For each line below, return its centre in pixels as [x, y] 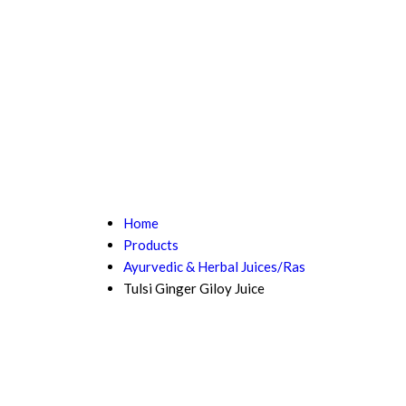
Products [150, 245]
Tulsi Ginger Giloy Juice [193, 288]
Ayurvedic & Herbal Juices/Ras [214, 266]
